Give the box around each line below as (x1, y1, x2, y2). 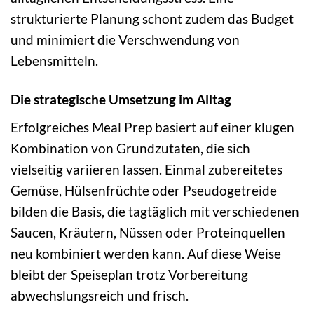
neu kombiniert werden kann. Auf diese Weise (11, 245, 281, 261)
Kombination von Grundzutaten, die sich (11, 139, 250, 156)
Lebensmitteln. (11, 53, 98, 69)
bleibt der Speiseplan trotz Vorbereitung (11, 266, 248, 282)
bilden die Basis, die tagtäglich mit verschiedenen (11, 203, 299, 219)
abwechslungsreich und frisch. (11, 287, 189, 303)
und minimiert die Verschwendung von (11, 32, 240, 48)
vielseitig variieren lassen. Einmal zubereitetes (11, 161, 282, 177)
